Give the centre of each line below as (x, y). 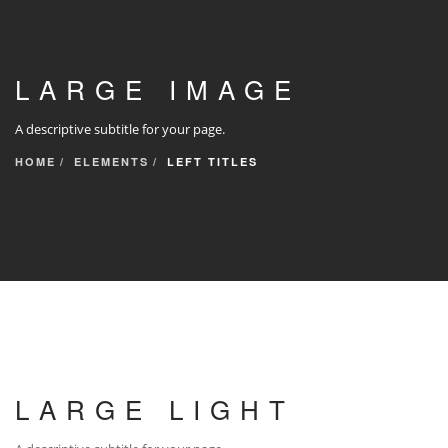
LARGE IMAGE (158, 88)
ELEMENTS (111, 161)
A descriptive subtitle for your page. (120, 128)
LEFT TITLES (212, 161)
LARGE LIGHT (155, 408)
